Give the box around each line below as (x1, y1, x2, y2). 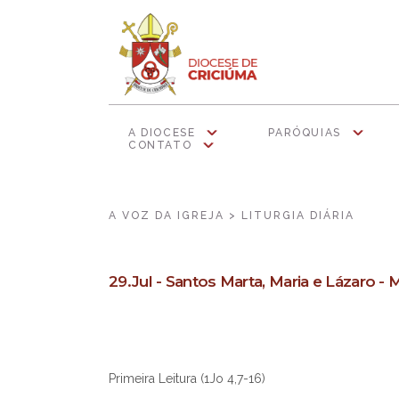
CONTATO (128, 139, 192, 151)
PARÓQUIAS (268, 126, 341, 139)
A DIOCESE (128, 126, 196, 139)
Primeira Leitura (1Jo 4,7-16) (109, 371, 265, 386)
